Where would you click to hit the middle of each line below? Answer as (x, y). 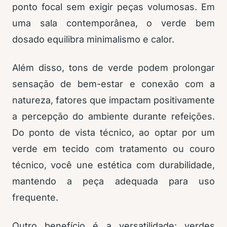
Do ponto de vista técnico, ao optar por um (113, 133)
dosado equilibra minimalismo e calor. (93, 39)
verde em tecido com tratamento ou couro (113, 149)
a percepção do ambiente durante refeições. (113, 116)
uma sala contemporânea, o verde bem (113, 23)
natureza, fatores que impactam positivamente (113, 100)
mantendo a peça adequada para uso (113, 181)
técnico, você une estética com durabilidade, (113, 165)
